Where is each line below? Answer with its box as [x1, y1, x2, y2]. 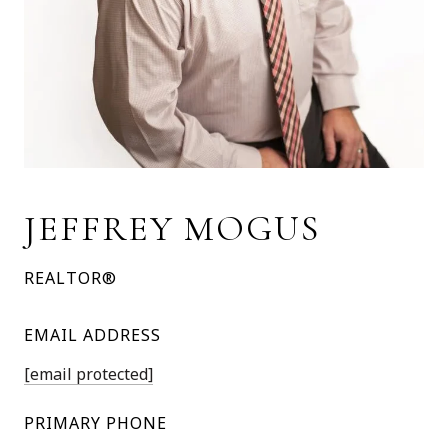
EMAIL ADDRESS [24, 324, 161, 346]
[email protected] [24, 363, 153, 386]
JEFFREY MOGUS [24, 207, 320, 250]
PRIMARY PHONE [24, 412, 167, 435]
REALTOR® [24, 267, 117, 289]
